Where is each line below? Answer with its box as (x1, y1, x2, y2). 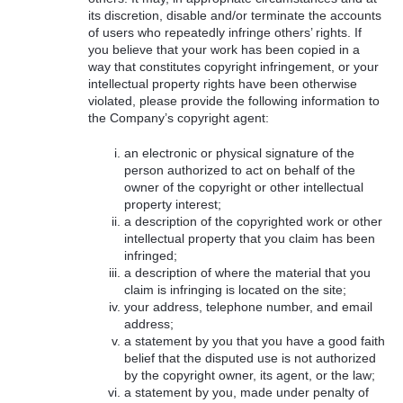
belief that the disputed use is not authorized (123, 350, 376, 365)
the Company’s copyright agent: (88, 110, 270, 125)
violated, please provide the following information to (88, 93, 381, 108)
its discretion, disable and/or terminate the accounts (88, 7, 382, 22)
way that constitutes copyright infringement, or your (88, 58, 380, 74)
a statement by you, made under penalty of (123, 384, 369, 399)
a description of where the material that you (123, 264, 371, 280)
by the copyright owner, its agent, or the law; (123, 367, 375, 382)
